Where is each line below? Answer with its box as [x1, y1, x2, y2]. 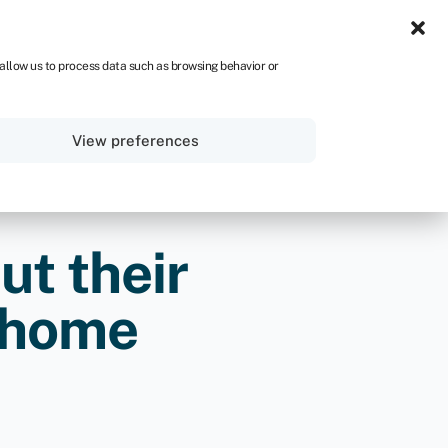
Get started [288, 105, 368, 124]
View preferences [72, 131, 200, 149]
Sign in [178, 104, 226, 124]
